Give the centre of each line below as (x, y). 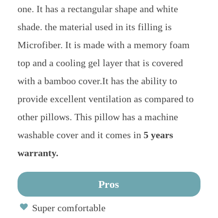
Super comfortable (69, 208)
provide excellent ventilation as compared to (105, 99)
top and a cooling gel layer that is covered (100, 63)
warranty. (38, 153)
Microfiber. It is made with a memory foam (103, 45)
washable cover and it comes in (80, 135)
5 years (158, 135)
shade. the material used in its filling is (94, 27)
